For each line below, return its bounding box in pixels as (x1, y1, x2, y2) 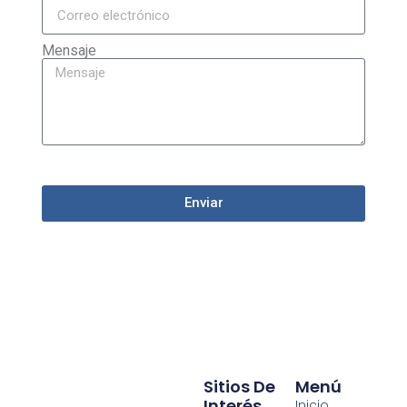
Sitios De (203, 374, 214, 398)
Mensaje (41, 41, 96, 59)
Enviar (184, 194, 223, 212)
